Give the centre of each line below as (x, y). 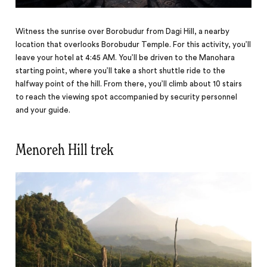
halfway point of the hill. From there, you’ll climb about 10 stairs (129, 84)
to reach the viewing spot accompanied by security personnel (127, 97)
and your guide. (43, 110)
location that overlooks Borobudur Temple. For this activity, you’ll (133, 44)
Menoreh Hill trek (65, 150)
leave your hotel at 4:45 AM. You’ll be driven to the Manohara (125, 58)
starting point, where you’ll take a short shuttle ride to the (121, 71)
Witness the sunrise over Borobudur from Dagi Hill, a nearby (123, 31)
